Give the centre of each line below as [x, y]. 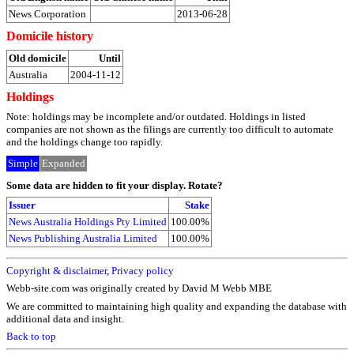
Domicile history [50, 36]
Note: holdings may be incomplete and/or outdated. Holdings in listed [156, 116]
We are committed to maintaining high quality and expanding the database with [177, 306]
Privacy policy [143, 270]
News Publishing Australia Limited [83, 239]
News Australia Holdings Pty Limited [88, 222]
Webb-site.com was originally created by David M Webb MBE [139, 288]
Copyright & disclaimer [56, 270]
